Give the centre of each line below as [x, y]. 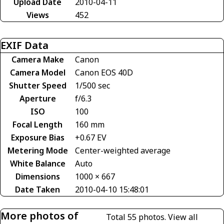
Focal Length [37, 124]
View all [183, 217]
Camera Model [37, 72]
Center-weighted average [123, 150]
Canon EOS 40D [104, 72]
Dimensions [37, 176]
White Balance [37, 163]
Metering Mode [37, 150]
